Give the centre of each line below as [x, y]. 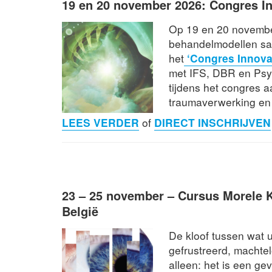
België [80, 211]
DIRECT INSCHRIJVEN [212, 122]
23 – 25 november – [120, 195]
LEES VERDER [100, 122]
